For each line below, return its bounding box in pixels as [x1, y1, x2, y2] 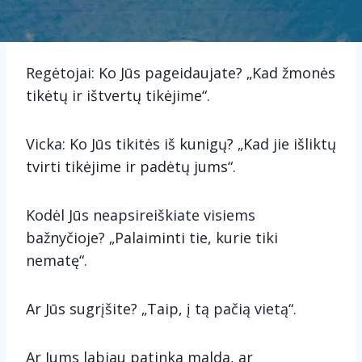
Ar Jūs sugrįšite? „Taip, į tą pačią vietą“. [26, 299, 297, 318]
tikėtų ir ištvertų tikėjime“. [26, 86, 210, 105]
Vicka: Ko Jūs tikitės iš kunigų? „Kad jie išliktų [26, 134, 336, 154]
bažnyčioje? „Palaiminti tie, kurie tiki [26, 228, 278, 247]
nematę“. [26, 250, 87, 270]
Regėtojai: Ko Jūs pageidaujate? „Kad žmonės [26, 63, 335, 82]
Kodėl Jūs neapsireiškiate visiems [26, 205, 255, 225]
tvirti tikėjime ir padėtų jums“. [26, 157, 236, 176]
